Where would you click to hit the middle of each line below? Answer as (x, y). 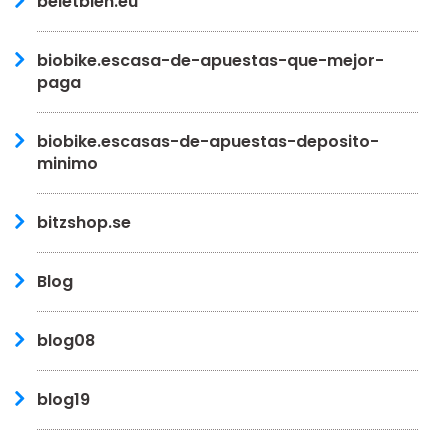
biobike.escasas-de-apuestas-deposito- (208, 141)
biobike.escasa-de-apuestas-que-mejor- (210, 60)
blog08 (66, 340)
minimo (67, 163)
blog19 (63, 399)
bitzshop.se (84, 222)
